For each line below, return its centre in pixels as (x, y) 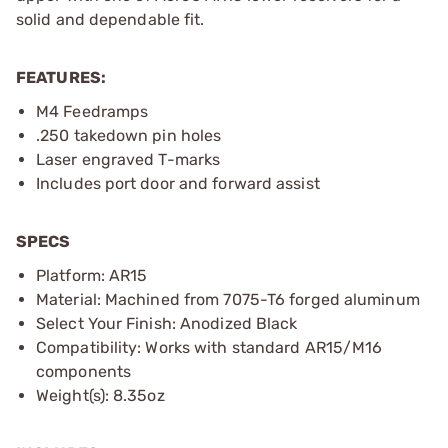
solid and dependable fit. (110, 19)
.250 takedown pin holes (129, 135)
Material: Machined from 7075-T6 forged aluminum (228, 299)
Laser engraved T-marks (128, 159)
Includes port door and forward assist (178, 183)
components (83, 371)
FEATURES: (61, 77)
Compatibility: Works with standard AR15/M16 (209, 347)
